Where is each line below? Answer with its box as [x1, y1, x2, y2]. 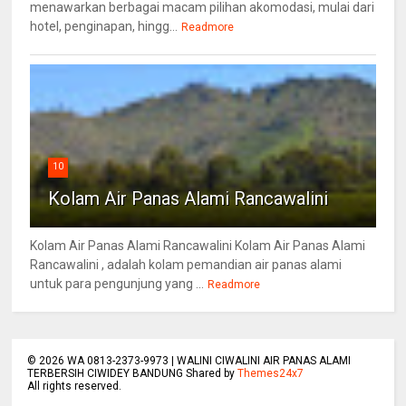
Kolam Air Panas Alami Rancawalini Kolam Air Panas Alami [30, 237, 366, 253]
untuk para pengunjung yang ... [30, 275, 205, 291]
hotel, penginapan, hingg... [30, 18, 179, 34]
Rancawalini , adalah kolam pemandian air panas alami [30, 256, 343, 272]
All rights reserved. [27, 379, 122, 392]
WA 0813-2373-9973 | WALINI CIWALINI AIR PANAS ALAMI [64, 353, 352, 367]
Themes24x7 [237, 366, 304, 380]
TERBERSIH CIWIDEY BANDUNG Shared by [27, 366, 238, 380]
